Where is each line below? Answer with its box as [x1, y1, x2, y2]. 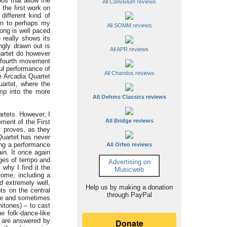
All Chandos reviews [104, 70, 155, 76]
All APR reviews [110, 46, 148, 52]
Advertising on [108, 158, 150, 166]
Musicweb [115, 166, 144, 173]
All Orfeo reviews [106, 141, 152, 147]
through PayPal [106, 191, 152, 199]
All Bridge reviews [105, 118, 154, 124]
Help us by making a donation [86, 183, 173, 191]
